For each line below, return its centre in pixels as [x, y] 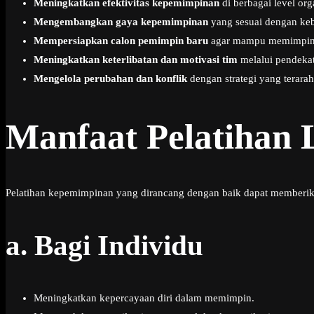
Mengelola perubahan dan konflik [110, 79]
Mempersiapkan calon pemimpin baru [121, 41]
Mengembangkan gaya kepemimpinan [121, 22]
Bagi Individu [119, 246]
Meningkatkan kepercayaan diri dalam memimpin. [144, 298]
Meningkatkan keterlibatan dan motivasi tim [136, 60]
